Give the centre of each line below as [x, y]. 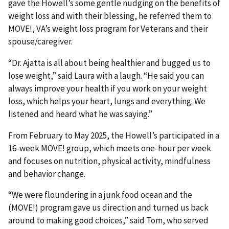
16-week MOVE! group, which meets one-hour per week [110, 148]
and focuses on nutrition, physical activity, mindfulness [109, 161]
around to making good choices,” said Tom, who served [108, 221]
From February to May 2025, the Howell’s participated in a [114, 135]
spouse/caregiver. [40, 41]
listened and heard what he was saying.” [80, 114]
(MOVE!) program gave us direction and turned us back [108, 208]
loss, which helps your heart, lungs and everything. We [107, 101]
